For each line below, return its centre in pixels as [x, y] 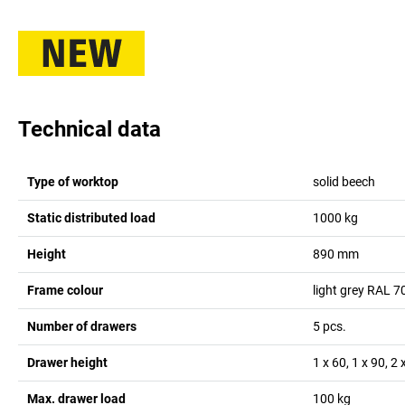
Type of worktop [73, 181]
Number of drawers [82, 326]
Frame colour [65, 290]
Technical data [89, 129]
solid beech [344, 181]
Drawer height [67, 362]
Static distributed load [91, 217]
